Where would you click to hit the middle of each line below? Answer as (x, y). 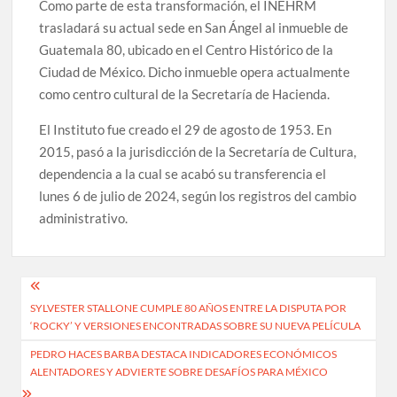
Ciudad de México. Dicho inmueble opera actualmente (195, 71)
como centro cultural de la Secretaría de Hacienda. (185, 93)
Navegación (80, 291)
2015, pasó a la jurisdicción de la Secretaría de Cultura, (198, 151)
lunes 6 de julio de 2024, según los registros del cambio (198, 195)
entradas (64, 349)
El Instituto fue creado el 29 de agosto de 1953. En (186, 129)
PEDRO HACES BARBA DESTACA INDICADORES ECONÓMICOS (184, 354)
